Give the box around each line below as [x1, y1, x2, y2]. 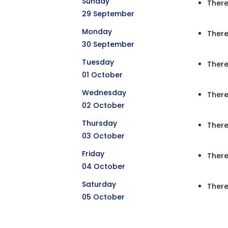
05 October [82, 192, 125, 202]
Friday [82, 149, 104, 159]
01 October [82, 70, 123, 80]
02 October [82, 100, 125, 110]
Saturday [82, 179, 116, 189]
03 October [82, 131, 125, 141]
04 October [82, 161, 125, 172]
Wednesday [82, 88, 126, 98]
